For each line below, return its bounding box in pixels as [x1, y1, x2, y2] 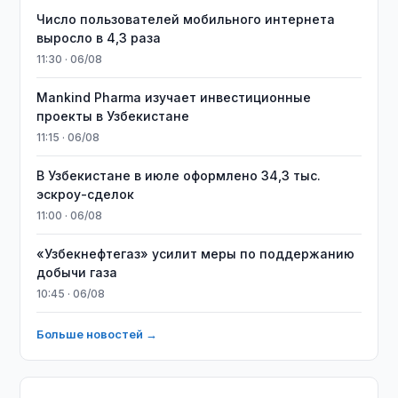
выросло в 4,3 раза [36, 30, 162, 45]
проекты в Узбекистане [36, 108, 190, 123]
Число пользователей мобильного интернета [36, 12, 336, 27]
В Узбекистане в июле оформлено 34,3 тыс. [36, 168, 322, 183]
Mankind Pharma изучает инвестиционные [36, 90, 312, 105]
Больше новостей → [36, 327, 158, 341]
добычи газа [36, 265, 118, 280]
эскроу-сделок [36, 187, 135, 202]
